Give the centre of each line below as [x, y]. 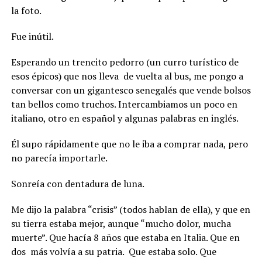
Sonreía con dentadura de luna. [77, 183]
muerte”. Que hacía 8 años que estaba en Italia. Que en [125, 237]
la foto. [26, 10]
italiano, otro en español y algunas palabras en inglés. [125, 118]
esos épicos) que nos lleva [65, 76]
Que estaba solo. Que [172, 251]
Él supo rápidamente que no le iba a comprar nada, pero [129, 144]
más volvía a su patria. [77, 251]
